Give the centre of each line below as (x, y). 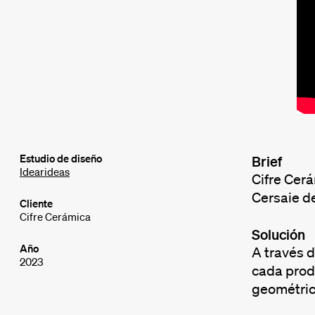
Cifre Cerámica (55, 217)
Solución (278, 234)
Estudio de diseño (61, 158)
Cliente (36, 203)
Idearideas (45, 172)
